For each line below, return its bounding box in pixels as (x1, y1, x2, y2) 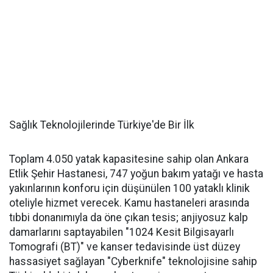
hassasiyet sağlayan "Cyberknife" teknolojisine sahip (9, 255, 257, 268)
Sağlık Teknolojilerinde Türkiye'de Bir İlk (9, 119, 194, 131)
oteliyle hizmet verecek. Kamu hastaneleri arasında (9, 197, 249, 209)
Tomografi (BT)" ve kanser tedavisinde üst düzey (9, 241, 240, 253)
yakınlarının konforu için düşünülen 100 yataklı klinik (9, 182, 250, 194)
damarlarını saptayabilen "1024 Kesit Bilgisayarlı (9, 226, 234, 238)
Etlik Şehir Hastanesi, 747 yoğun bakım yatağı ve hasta (9, 168, 263, 180)
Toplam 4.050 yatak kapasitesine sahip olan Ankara (9, 153, 249, 165)
